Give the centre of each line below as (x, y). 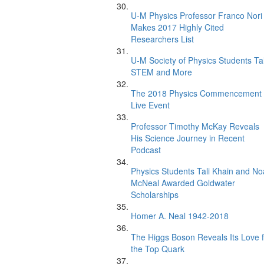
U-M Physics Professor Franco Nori (197, 15)
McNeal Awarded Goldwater (183, 183)
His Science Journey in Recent (188, 138)
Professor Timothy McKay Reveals (195, 126)
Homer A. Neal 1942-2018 (180, 216)
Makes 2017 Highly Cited (177, 27)
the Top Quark (158, 249)
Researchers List (162, 39)
